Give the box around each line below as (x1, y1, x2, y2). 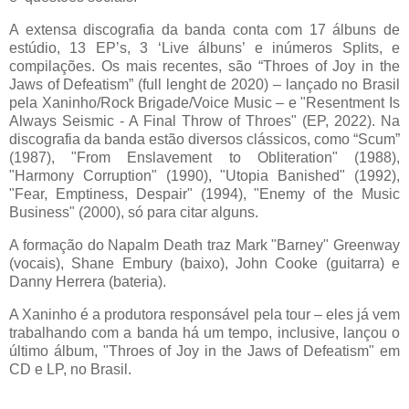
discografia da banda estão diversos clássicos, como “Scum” (9, 131, 400, 147)
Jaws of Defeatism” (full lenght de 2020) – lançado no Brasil (9, 76, 400, 92)
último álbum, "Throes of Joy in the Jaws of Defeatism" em (9, 342, 400, 359)
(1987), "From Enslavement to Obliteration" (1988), (9, 149, 400, 165)
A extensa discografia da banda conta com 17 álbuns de (9, 21, 400, 37)
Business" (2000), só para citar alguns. (9, 204, 258, 220)
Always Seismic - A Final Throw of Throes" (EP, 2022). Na (9, 112, 400, 129)
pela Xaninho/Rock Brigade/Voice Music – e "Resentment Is (9, 94, 400, 110)
